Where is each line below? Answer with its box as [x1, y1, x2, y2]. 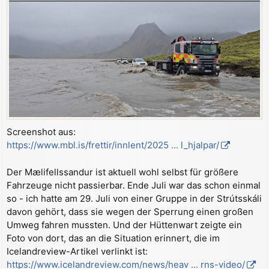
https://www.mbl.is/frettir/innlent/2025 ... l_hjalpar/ [7, 139, 219, 151]
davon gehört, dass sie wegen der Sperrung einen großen [7, 205, 253, 217]
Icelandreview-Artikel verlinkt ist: [7, 245, 148, 257]
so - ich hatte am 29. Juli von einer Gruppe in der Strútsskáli [7, 192, 262, 204]
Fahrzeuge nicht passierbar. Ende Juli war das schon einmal [7, 179, 261, 191]
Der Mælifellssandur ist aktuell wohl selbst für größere [7, 166, 238, 178]
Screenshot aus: [7, 126, 76, 138]
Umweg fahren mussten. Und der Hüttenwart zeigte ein [7, 219, 242, 231]
